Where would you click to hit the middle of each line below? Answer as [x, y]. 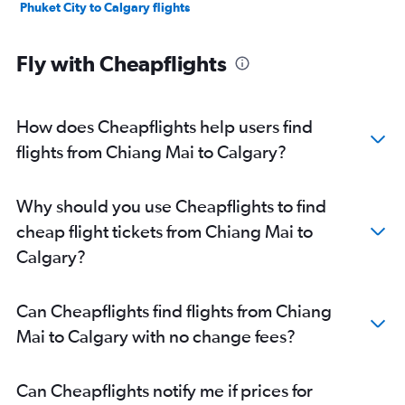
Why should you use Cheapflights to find [171, 205]
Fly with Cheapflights [122, 63]
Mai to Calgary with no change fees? [156, 335]
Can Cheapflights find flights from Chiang [174, 310]
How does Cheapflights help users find [165, 126]
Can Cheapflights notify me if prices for [165, 390]
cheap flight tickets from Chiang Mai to [165, 231]
